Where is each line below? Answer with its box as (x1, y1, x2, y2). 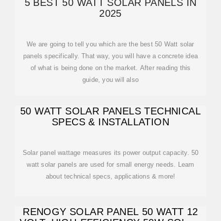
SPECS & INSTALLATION (52, 116, 169, 127)
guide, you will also (82, 76, 139, 83)
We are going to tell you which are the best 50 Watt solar (27, 40, 194, 48)
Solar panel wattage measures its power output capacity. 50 (22, 149, 199, 156)
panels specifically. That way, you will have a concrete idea (23, 52, 198, 60)
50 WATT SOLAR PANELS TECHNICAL (20, 106, 201, 116)
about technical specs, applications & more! (45, 173, 176, 180)
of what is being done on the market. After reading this (30, 64, 191, 72)
